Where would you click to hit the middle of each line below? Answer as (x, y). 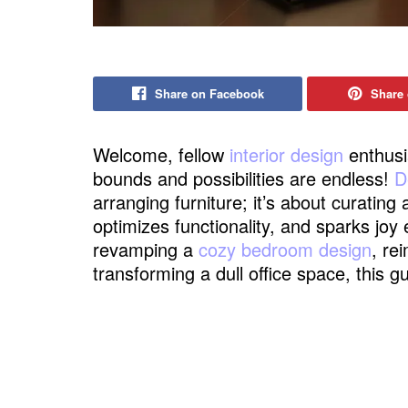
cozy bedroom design (285, 250)
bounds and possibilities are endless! (244, 178)
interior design (286, 155)
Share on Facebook (209, 94)
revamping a (146, 250)
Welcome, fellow (161, 155)
